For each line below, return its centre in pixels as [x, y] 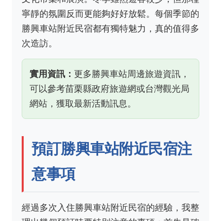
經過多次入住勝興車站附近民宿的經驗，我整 [110, 207]
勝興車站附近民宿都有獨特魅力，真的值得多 [110, 28]
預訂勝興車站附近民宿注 [112, 148]
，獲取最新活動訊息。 [92, 103]
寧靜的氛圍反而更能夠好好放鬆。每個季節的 [110, 14]
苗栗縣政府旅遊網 [101, 89]
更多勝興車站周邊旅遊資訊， [132, 74]
